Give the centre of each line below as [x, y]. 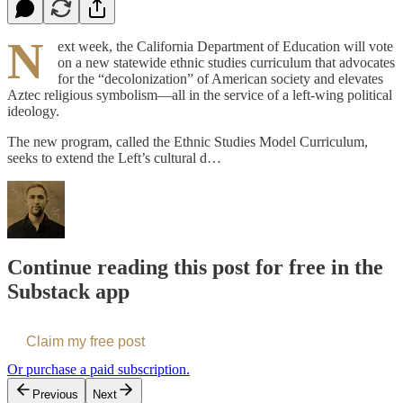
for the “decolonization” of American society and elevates [220, 78]
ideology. [33, 111]
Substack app [68, 292]
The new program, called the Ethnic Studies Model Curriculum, [188, 141]
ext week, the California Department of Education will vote [225, 46]
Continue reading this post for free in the [195, 268]
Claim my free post [85, 342]
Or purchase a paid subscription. [99, 370]
